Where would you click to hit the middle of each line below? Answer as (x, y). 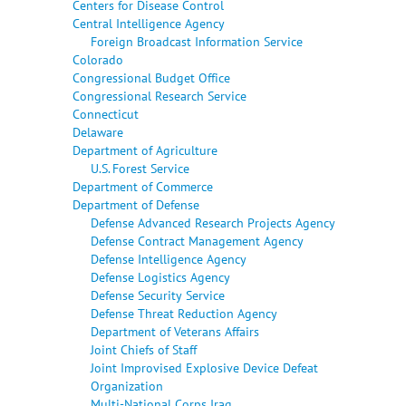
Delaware (98, 131)
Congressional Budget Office (151, 77)
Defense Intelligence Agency (169, 258)
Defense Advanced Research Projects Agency (213, 222)
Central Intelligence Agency (149, 23)
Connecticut (106, 113)
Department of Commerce (143, 186)
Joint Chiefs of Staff (144, 349)
